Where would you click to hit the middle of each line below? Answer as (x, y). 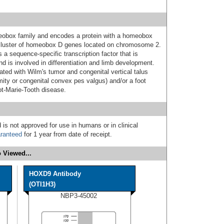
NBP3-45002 (79, 195)
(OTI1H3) (42, 184)
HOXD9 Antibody (55, 173)
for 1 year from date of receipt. (67, 134)
